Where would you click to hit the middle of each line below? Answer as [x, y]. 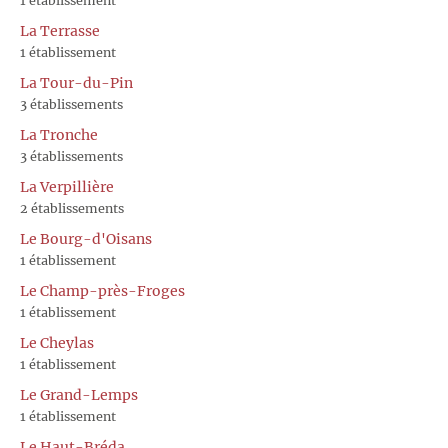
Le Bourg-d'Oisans [86, 238]
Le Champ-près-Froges [102, 290]
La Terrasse [60, 30]
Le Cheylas [57, 342]
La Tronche [59, 134]
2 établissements [72, 208]
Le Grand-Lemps [79, 394]
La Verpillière [67, 186]
